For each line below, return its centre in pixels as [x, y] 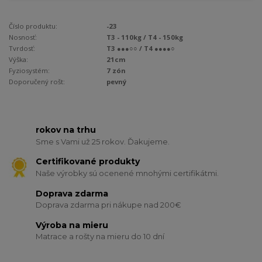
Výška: [18, 59]
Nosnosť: [23, 37]
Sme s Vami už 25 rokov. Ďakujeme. [103, 141]
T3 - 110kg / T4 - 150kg [145, 37]
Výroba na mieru [72, 225]
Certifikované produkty [88, 162]
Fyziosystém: [29, 70]
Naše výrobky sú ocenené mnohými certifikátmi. [127, 173]
